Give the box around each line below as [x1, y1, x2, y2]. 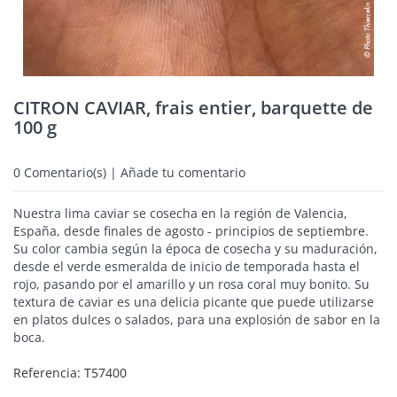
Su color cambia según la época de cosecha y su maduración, [13, 240, 378, 257]
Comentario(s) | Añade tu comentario [20, 164, 245, 181]
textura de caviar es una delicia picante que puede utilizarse [13, 293, 374, 310]
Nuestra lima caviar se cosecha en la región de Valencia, [13, 205, 347, 222]
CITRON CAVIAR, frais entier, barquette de [13, 96, 373, 120]
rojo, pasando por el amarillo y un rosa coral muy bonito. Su [13, 276, 370, 292]
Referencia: [13, 364, 84, 381]
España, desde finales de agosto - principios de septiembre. [13, 222, 369, 239]
